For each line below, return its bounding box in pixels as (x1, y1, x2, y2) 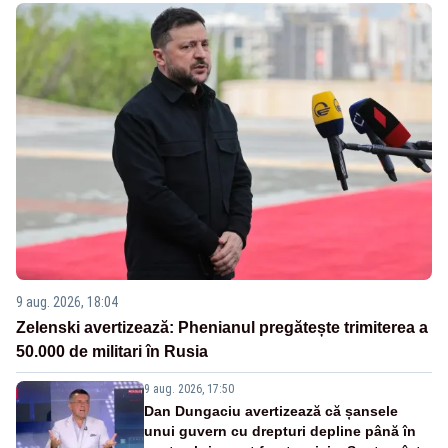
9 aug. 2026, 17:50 (144, 382, 234, 397)
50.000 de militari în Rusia (16, 343, 208, 361)
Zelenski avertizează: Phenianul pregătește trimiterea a (16, 319, 428, 337)
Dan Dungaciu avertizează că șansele (144, 403, 398, 420)
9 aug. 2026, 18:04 (16, 294, 118, 311)
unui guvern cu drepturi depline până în (144, 423, 416, 440)
